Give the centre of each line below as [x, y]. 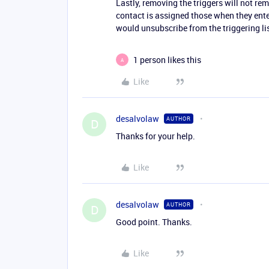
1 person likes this [167, 60]
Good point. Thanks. [154, 222]
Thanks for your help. [156, 136]
